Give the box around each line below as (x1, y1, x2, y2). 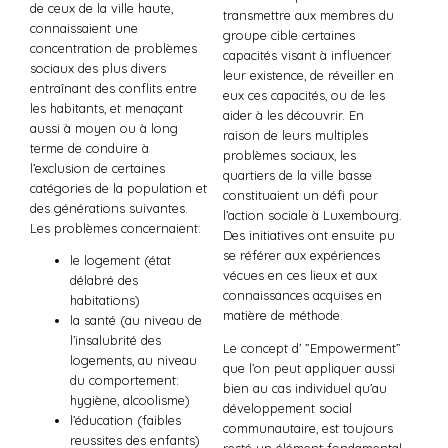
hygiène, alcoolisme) (70, 392, 190, 409)
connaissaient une (30, 19, 138, 36)
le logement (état (70, 252, 171, 269)
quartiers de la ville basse (222, 166, 372, 183)
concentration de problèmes (30, 39, 197, 56)
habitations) (70, 292, 140, 309)
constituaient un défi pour (222, 186, 378, 203)
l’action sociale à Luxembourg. (222, 206, 402, 223)
